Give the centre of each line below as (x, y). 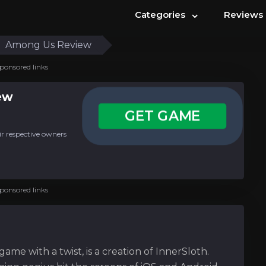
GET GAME (162, 116)
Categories (161, 14)
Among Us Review (48, 45)
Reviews (243, 14)
